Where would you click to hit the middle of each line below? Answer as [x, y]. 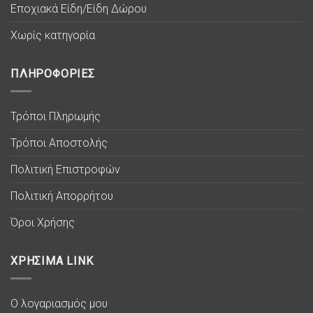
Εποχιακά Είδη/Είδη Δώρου [79, 9]
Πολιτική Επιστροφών [65, 170]
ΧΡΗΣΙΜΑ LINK [52, 261]
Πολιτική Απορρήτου [62, 196]
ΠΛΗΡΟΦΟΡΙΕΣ [53, 74]
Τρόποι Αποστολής [59, 143]
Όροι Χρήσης [43, 223]
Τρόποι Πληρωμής [56, 117]
